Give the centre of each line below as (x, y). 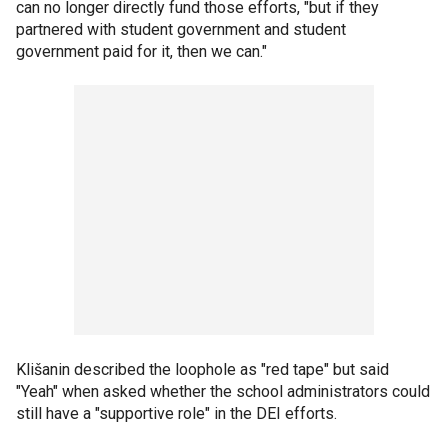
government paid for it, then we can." (141, 51)
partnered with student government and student (181, 29)
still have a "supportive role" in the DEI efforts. (176, 413)
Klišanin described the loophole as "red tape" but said (202, 369)
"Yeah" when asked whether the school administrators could (223, 391)
